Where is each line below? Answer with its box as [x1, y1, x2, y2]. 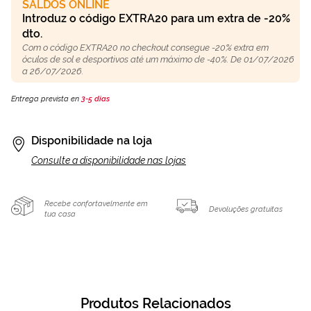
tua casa [44, 210, 76, 219]
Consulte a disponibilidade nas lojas [31, 155, 186, 167]
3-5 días [81, 94, 110, 103]
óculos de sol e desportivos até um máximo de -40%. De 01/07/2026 [22, 54, 294, 65]
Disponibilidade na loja [31, 134, 152, 147]
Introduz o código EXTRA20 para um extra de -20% [22, 12, 290, 25]
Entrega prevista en [11, 94, 81, 103]
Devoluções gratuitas [209, 204, 283, 214]
